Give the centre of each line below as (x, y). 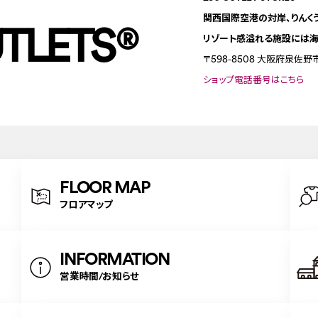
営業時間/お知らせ (99, 276)
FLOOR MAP (105, 187)
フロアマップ (87, 205)
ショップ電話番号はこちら (254, 80)
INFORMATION (115, 259)
